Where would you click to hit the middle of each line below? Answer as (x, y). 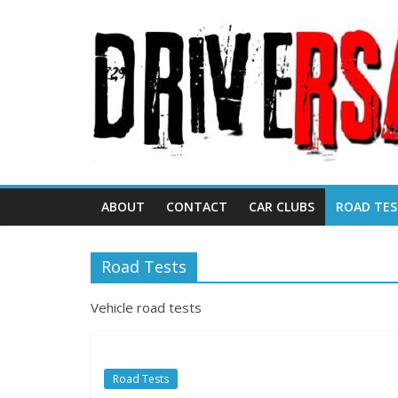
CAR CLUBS (282, 207)
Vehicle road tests (146, 307)
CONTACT (197, 207)
